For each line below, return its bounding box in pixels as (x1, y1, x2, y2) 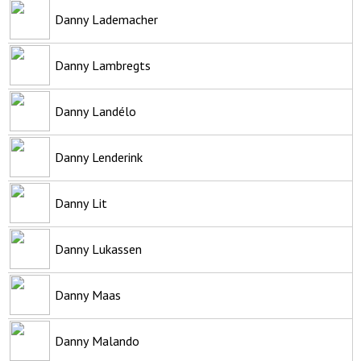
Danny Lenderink (55, 148, 143, 165)
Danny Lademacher (55, 10, 158, 27)
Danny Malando (55, 332, 139, 349)
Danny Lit (55, 194, 107, 211)
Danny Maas (55, 286, 121, 303)
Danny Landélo (55, 102, 136, 119)
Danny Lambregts (55, 56, 151, 73)
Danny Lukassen (55, 240, 142, 257)
